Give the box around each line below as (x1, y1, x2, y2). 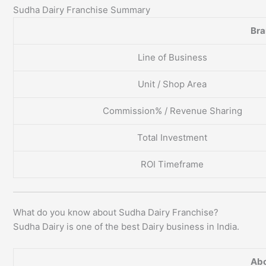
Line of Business (137, 52, 207, 64)
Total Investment (137, 132, 207, 144)
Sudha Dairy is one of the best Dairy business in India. (13, 221, 239, 233)
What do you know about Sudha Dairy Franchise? (13, 207, 218, 218)
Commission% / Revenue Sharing (102, 105, 242, 117)
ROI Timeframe (141, 159, 204, 170)
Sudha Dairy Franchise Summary (13, 4, 150, 16)
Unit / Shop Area (138, 78, 207, 90)
